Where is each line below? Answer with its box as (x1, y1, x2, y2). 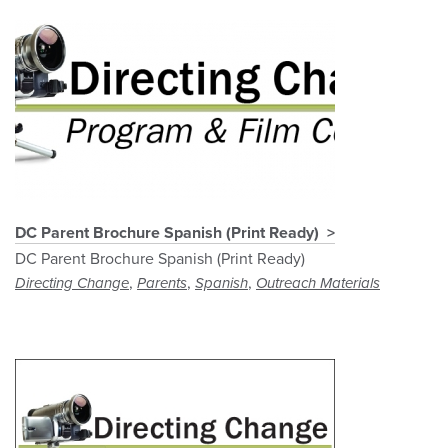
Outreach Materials (256, 274, 380, 293)
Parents (137, 274, 187, 293)
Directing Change (15, 274, 129, 293)
